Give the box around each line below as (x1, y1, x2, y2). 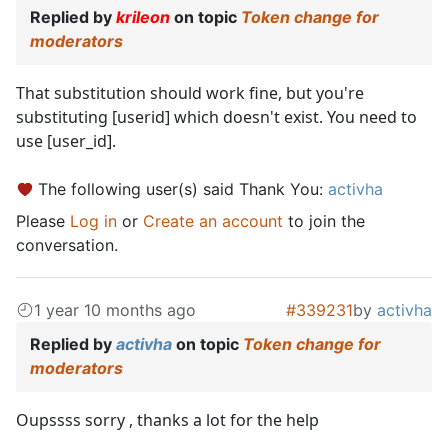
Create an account (143, 211, 283, 232)
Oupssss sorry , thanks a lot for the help (16, 409, 319, 432)
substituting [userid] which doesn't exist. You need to (16, 106, 417, 129)
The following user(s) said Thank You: (38, 179, 328, 200)
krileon (116, 7, 170, 28)
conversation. (16, 235, 118, 256)
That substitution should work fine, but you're (16, 82, 364, 105)
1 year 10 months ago (34, 300, 196, 321)
